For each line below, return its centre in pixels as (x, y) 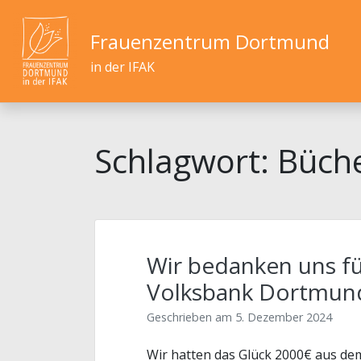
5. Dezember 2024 (284, 317)
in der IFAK (122, 66)
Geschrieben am (191, 317)
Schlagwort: (186, 161)
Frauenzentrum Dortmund (210, 41)
